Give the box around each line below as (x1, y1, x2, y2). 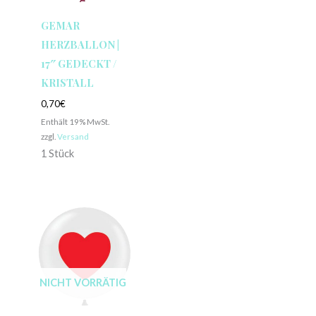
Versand (56, 131, 89, 142)
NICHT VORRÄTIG (39, 276, 126, 289)
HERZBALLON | (40, 37, 119, 52)
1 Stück (40, 147, 74, 160)
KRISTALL (40, 75, 94, 90)
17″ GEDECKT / (40, 56, 116, 71)
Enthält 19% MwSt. (40, 116, 109, 127)
